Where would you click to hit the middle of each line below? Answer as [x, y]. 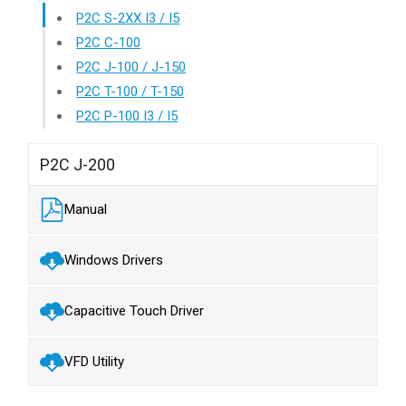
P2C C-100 [109, 42]
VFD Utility [95, 362]
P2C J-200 [78, 164]
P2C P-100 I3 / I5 [127, 116]
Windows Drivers [114, 261]
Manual [86, 210]
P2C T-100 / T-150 [130, 91]
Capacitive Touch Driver [135, 311]
